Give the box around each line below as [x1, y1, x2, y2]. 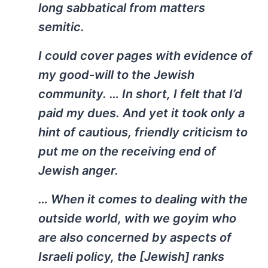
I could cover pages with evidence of [38, 48, 252, 63]
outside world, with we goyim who [38, 211, 236, 226]
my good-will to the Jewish [38, 68, 194, 83]
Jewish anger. [38, 163, 118, 178]
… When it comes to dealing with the [38, 192, 248, 207]
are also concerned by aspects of [38, 230, 232, 245]
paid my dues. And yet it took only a [38, 106, 245, 121]
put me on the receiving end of [38, 144, 216, 159]
